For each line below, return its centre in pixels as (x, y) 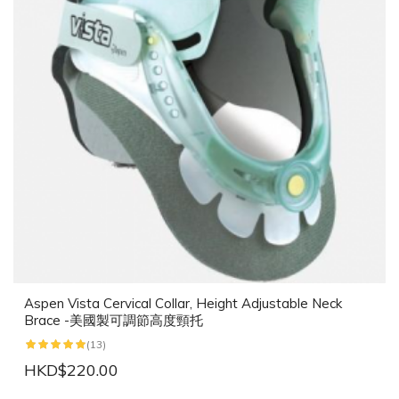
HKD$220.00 (71, 370)
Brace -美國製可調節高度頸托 (114, 321)
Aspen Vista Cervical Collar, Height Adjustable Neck (183, 304)
